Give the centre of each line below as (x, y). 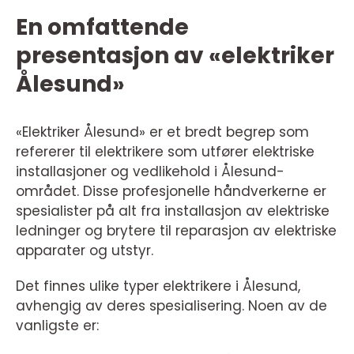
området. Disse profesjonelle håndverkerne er (171, 191)
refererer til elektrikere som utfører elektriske (165, 152)
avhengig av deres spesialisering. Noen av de (171, 306)
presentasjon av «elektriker (175, 56)
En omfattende (102, 27)
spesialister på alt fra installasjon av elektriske (173, 211)
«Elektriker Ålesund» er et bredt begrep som (162, 132)
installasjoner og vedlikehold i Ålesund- (150, 171)
